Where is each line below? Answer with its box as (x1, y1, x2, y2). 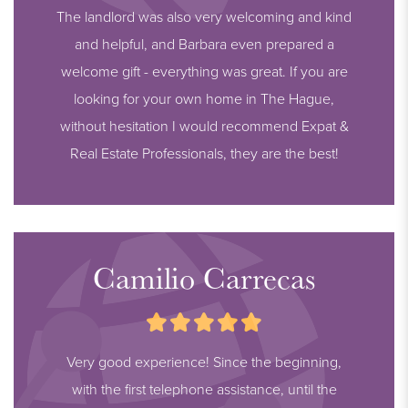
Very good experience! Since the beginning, (66, 352, 342, 372)
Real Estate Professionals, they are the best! (69, 143, 339, 164)
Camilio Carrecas (93, 258, 315, 299)
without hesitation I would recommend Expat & (59, 116, 349, 137)
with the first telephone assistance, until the (71, 379, 337, 400)
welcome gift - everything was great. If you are (60, 61, 348, 82)
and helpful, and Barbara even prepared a (74, 34, 334, 55)
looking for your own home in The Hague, (74, 88, 334, 109)
